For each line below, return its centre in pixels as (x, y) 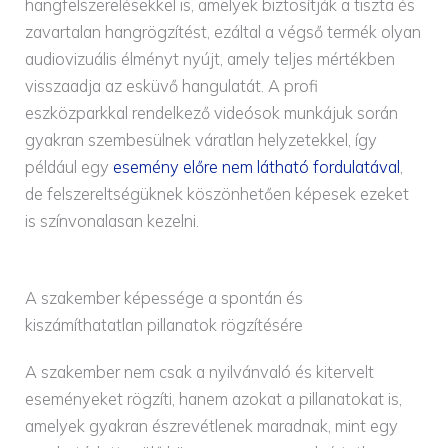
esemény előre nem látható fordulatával (257, 166)
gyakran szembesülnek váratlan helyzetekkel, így (201, 139)
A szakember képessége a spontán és (164, 297)
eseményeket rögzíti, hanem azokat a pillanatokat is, (214, 398)
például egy (69, 166)
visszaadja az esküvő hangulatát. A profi (172, 85)
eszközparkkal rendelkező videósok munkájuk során (212, 112)
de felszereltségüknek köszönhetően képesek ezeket (217, 193)
